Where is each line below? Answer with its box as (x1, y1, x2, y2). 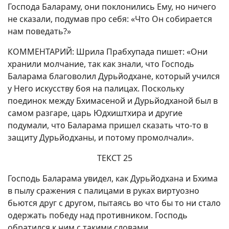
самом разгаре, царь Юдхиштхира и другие (8, 107, 182, 119)
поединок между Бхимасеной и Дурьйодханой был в (8, 95, 218, 106)
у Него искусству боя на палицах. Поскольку (8, 83, 184, 94)
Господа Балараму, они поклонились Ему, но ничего (8, 1, 216, 12)
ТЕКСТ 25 (97, 152, 132, 164)
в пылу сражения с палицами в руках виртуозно (8, 185, 199, 196)
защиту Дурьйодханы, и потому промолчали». (8, 132, 194, 143)
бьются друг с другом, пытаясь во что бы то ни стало (8, 197, 221, 209)
